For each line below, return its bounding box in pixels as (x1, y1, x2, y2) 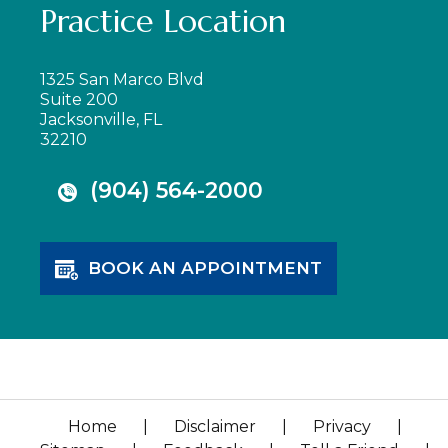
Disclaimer (174, 416, 256, 436)
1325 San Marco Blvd (40, 69, 204, 89)
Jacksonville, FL (40, 109, 162, 129)
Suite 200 (40, 89, 118, 109)
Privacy (313, 416, 371, 436)
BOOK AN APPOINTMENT (88, 257, 322, 278)
